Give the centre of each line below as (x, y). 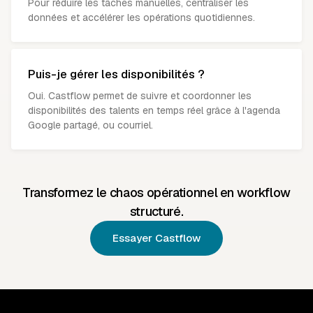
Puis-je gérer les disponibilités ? (116, 74)
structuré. (156, 211)
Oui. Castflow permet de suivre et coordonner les (140, 96)
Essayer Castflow (156, 238)
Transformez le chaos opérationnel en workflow (156, 192)
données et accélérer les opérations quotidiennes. (141, 17)
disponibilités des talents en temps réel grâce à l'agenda (154, 110)
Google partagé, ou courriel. (90, 125)
